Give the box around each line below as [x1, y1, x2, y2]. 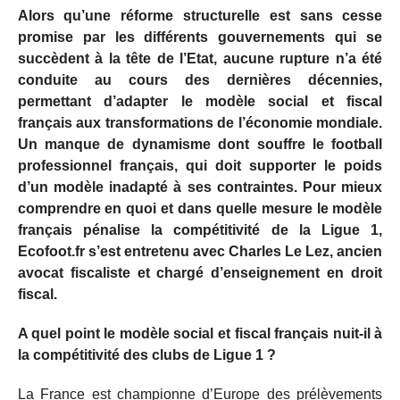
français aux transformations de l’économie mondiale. [17, 114, 383, 130]
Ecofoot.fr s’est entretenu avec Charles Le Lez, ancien [17, 243, 383, 259]
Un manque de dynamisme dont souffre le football [17, 136, 383, 152]
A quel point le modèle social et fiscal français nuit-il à [17, 325, 383, 341]
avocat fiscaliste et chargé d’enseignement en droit [17, 264, 383, 280]
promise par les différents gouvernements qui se [17, 29, 383, 45]
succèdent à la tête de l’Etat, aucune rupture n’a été [17, 50, 383, 66]
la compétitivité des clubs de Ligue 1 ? [17, 346, 276, 362]
